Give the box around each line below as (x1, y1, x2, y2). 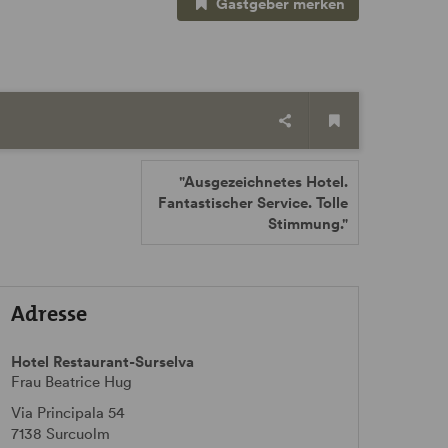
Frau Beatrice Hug (10, 372, 132, 391)
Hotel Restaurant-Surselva (10, 352, 194, 371)
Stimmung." (267, 214, 348, 233)
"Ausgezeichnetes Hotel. (178, 172, 348, 191)
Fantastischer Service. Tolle (157, 193, 348, 212)
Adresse (10, 299, 87, 328)
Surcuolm (45, 424, 110, 443)
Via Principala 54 (10, 403, 125, 422)
